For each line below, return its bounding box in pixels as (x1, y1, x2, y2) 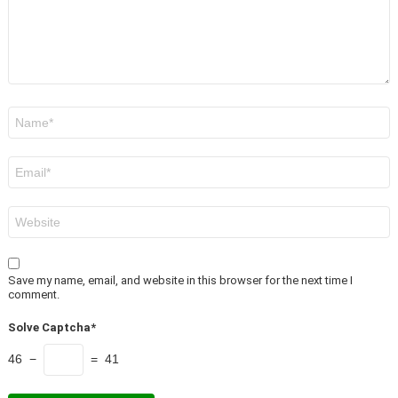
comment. (8, 288, 60, 302)
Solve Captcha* (8, 321, 96, 335)
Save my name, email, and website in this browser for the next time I (8, 274, 353, 288)
